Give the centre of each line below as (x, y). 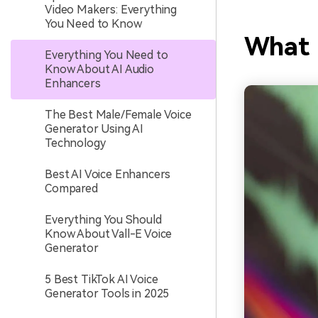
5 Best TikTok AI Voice (102, 279)
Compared (71, 188)
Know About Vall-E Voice (109, 234)
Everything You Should (103, 220)
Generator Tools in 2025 (107, 294)
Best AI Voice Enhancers (108, 174)
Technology (75, 143)
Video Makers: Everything (111, 10)
